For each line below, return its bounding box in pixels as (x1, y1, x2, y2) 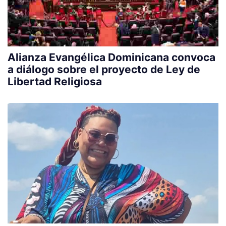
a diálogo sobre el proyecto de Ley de (8, 63, 200, 76)
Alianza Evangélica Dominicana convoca (8, 51, 215, 64)
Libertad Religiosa (8, 75, 102, 88)
